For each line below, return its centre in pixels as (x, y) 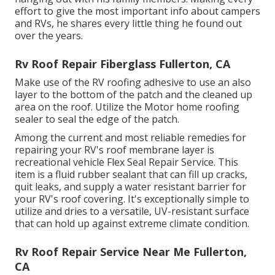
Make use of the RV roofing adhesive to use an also (133, 82)
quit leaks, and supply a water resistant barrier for (130, 186)
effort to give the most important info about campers (137, 11)
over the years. (49, 35)
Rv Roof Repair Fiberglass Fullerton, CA (122, 64)
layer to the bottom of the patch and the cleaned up (134, 94)
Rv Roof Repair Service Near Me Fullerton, (131, 251)
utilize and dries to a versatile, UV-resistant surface (132, 211)
